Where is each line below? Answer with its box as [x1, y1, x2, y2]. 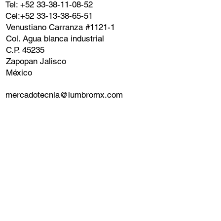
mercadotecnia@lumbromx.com [5, 89, 123, 100]
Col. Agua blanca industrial [5, 34, 104, 44]
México [5, 68, 32, 78]
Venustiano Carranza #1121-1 [5, 22, 115, 33]
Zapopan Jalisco [5, 56, 66, 67]
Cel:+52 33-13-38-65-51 [5, 11, 93, 21]
